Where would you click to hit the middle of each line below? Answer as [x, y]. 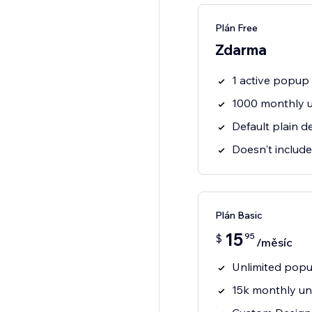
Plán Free [236, 28]
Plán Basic [239, 216]
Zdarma [241, 50]
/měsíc [274, 243]
